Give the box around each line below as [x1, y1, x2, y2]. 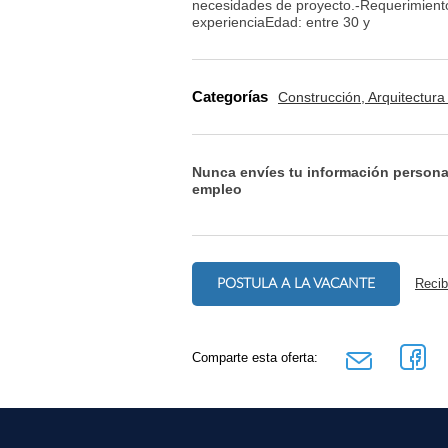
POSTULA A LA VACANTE [217, 276, 375, 292]
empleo [192, 180, 242, 197]
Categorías [192, 88, 268, 106]
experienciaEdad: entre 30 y [192, 13, 370, 30]
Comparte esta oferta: [192, 349, 318, 365]
